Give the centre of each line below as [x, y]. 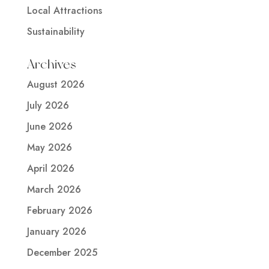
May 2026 [49, 147]
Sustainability [56, 31]
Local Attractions [64, 10]
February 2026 [59, 210]
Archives [51, 64]
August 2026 [56, 84]
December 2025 [62, 252]
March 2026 [54, 189]
